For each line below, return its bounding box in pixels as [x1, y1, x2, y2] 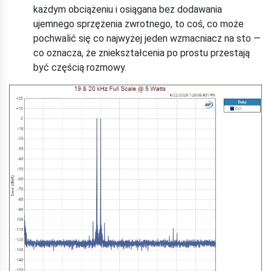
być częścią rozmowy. [33, 62, 126, 74]
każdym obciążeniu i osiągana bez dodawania [33, 4, 222, 16]
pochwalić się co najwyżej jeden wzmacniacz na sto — [33, 33, 261, 45]
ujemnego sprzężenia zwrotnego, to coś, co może [33, 18, 244, 30]
